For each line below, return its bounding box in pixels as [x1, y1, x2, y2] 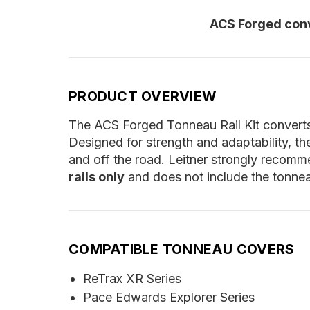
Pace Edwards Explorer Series [82, 289, 255, 304]
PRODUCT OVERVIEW [69, 87, 217, 104]
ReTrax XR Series [82, 271, 181, 286]
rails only [69, 169, 125, 184]
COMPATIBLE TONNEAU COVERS [69, 240, 295, 257]
